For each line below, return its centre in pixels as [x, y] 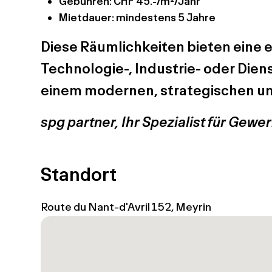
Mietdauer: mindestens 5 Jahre [138, 17]
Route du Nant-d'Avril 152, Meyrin [126, 206]
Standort [79, 173]
